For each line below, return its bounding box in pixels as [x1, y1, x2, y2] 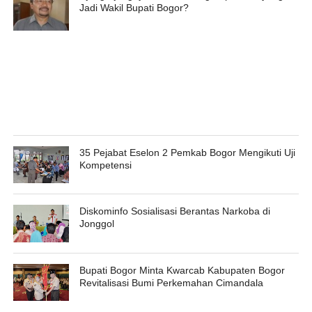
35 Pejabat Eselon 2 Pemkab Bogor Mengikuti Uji [79, 147, 295, 159]
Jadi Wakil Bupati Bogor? [79, 2, 189, 14]
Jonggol [79, 218, 114, 230]
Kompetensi [79, 159, 132, 171]
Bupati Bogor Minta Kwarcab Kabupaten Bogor [79, 264, 285, 276]
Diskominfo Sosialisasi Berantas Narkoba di [79, 205, 270, 217]
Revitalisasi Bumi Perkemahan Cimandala [79, 276, 263, 288]
